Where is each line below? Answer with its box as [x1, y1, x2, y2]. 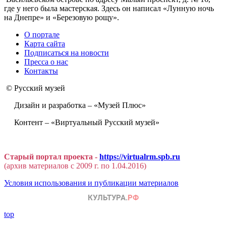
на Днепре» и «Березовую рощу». [4, 13, 119, 22]
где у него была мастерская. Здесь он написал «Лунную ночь [4, 4, 214, 13]
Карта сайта [24, 39, 65, 48]
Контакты [24, 66, 58, 75]
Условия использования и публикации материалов [4, 178, 179, 187]
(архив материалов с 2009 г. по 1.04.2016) [4, 161, 146, 170]
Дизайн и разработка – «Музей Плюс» [4, 100, 146, 109]
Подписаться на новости [24, 48, 109, 57]
